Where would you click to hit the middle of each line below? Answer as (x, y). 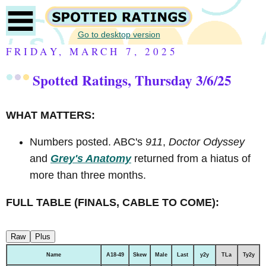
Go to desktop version (119, 34)
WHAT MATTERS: (50, 115)
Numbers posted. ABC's (88, 142)
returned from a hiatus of (191, 159)
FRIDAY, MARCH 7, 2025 (92, 51)
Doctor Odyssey (207, 142)
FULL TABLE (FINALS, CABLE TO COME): (113, 203)
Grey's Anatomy (91, 159)
